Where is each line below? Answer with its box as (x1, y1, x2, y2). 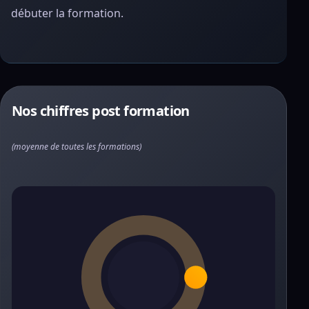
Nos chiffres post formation (12, 101, 190, 120)
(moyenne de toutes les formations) (12, 141, 141, 152)
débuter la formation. (11, 6, 123, 21)
